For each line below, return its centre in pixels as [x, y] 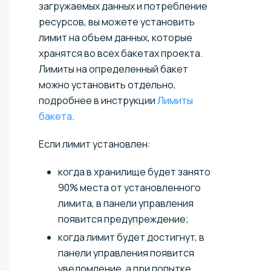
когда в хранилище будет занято [134, 171]
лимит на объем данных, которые [116, 37]
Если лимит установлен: [95, 144]
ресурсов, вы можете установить [117, 21]
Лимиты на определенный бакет [113, 69]
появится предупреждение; [123, 219]
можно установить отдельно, [107, 84]
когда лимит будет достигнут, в [131, 237]
